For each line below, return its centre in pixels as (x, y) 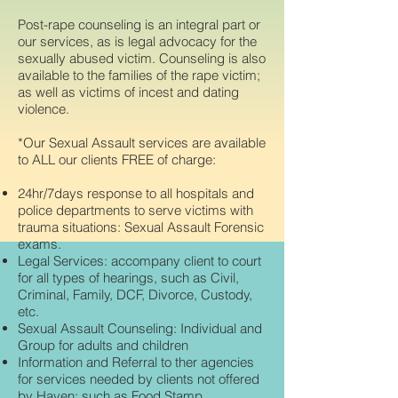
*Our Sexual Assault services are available (142, 143)
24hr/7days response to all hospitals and (136, 193)
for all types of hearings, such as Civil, (128, 278)
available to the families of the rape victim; (139, 75)
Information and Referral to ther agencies (136, 362)
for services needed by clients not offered (139, 379)
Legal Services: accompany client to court (139, 261)
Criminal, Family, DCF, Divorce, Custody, (135, 295)
